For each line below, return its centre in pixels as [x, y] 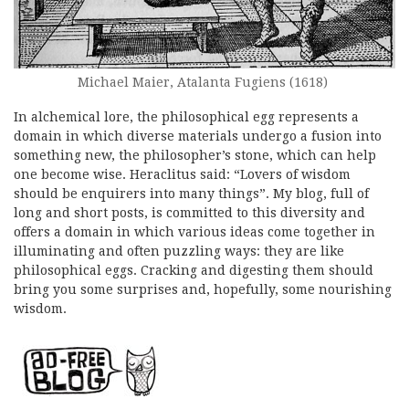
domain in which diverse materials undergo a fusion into [198, 136]
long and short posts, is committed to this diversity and [189, 213]
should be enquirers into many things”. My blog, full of [191, 194]
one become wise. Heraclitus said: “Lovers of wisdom [182, 175]
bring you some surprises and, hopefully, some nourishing [203, 290]
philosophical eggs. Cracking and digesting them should [194, 271]
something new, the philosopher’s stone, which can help [195, 156]
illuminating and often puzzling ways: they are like [179, 252]
